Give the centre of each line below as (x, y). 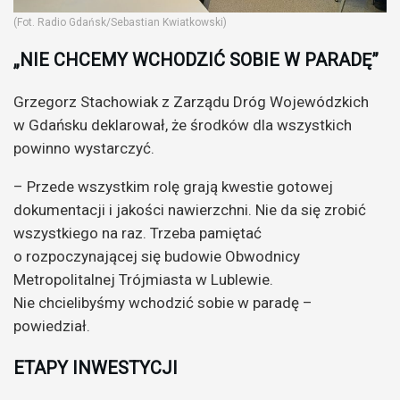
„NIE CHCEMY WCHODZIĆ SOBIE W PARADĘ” (196, 60)
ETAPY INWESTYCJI (96, 368)
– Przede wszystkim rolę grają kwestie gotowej (173, 187)
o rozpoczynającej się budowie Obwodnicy (157, 257)
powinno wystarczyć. (84, 149)
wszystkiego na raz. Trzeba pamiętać (137, 233)
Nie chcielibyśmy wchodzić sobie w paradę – (163, 303)
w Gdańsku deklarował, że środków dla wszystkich (183, 125)
